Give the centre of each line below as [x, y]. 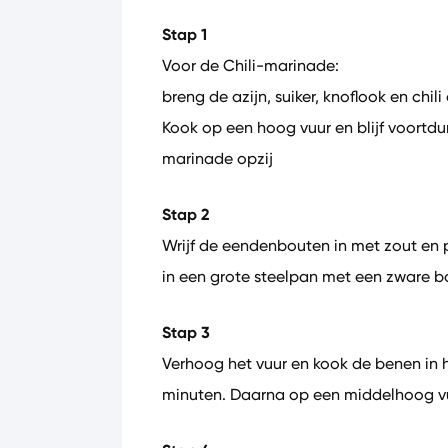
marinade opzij [217, 158]
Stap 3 [186, 332]
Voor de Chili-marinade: [250, 65]
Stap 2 [186, 214]
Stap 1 [184, 34]
